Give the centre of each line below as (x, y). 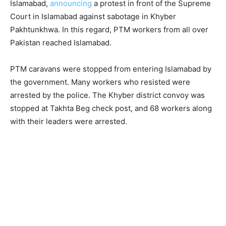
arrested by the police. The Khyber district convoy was (107, 95)
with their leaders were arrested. (69, 121)
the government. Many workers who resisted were (100, 82)
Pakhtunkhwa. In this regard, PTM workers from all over (109, 30)
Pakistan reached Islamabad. (61, 43)
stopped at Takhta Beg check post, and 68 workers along (111, 108)
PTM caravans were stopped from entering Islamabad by (111, 69)
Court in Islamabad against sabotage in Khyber (93, 16)
